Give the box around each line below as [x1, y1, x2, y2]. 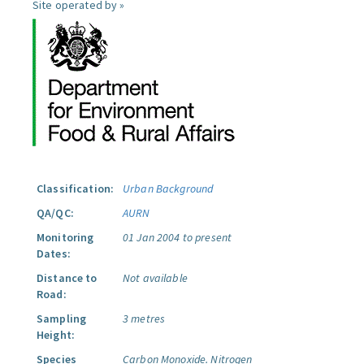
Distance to [37, 271, 97, 285]
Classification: [37, 181, 115, 196]
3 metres [123, 311, 166, 326]
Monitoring [37, 230, 94, 245]
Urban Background [123, 181, 214, 196]
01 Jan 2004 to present [123, 230, 232, 245]
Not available [123, 271, 188, 285]
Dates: [37, 246, 71, 261]
